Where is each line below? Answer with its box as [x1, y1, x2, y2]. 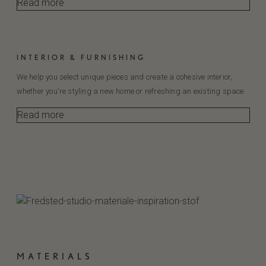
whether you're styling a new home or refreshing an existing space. [16, 87, 246, 96]
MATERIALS [16, 251, 93, 262]
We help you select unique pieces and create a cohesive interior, [16, 72, 233, 81]
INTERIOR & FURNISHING [16, 53, 145, 62]
